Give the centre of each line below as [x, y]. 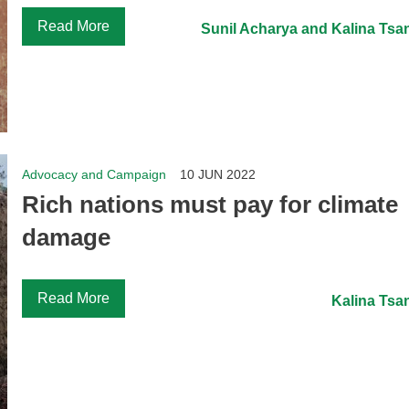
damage [67, 237]
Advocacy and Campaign [94, 175]
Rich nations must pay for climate [210, 204]
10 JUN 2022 [218, 175]
